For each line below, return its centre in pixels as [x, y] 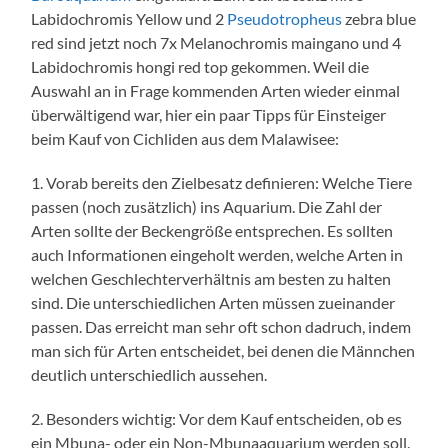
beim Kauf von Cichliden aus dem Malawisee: [185, 138]
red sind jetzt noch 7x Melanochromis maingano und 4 [216, 42]
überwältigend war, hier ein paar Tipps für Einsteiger [209, 114]
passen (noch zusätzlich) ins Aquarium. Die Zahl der [207, 206]
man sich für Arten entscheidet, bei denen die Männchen [223, 350]
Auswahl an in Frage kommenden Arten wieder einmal [216, 90]
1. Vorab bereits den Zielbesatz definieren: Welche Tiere [222, 182]
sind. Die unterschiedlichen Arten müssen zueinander [213, 302]
